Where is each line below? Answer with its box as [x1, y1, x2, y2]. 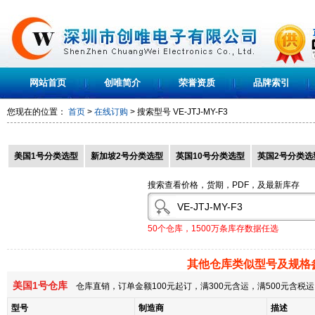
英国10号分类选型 [176, 151, 245, 161]
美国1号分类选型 [14, 151, 78, 161]
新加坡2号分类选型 [91, 151, 163, 161]
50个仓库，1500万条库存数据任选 [148, 223, 278, 233]
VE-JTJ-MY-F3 [173, 107, 228, 117]
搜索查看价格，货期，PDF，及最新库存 [148, 180, 300, 190]
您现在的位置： [7, 107, 68, 117]
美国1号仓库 [7, 280, 67, 291]
